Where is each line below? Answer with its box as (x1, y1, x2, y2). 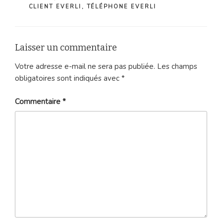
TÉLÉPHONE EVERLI (86, 2, 157, 10)
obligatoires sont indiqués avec (15, 73, 121, 84)
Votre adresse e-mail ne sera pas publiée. (15, 61, 155, 72)
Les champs (157, 61, 197, 72)
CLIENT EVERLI (28, 2, 82, 10)
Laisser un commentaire (15, 42, 117, 53)
